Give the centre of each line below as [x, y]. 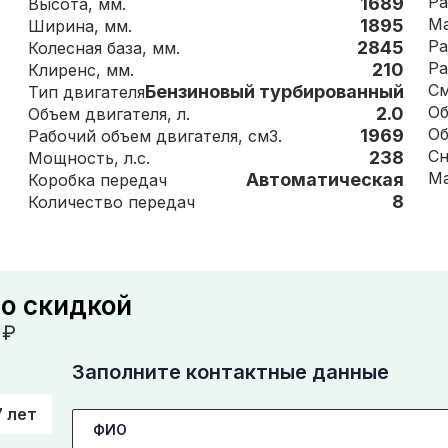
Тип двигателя [104, 92]
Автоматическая [325, 179]
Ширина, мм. [118, 26]
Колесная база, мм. [166, 48]
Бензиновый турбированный [274, 91]
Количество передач [161, 202]
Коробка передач [133, 180]
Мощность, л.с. [137, 158]
